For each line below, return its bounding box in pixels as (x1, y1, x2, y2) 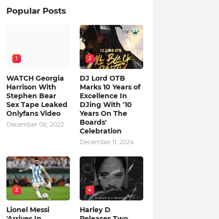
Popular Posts (6, 6, 66, 16)
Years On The (79, 109, 127, 118)
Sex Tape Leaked (6, 100, 67, 109)
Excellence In (79, 91, 127, 100)
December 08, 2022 (6, 121, 64, 128)
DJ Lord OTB (79, 74, 125, 83)
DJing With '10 (79, 100, 132, 109)
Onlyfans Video (6, 109, 61, 118)
